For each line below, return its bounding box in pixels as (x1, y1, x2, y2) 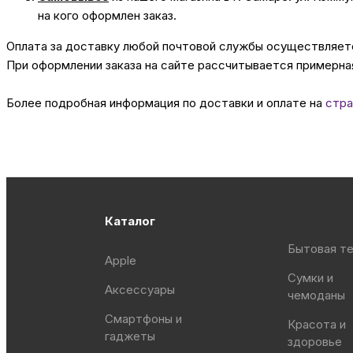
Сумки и (288, 269, 334, 285)
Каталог (105, 214, 156, 229)
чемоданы (288, 287, 346, 303)
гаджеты (105, 328, 156, 344)
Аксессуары (105, 281, 176, 297)
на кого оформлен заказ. (38, 7, 176, 23)
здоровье (288, 333, 343, 349)
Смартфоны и (105, 310, 183, 326)
